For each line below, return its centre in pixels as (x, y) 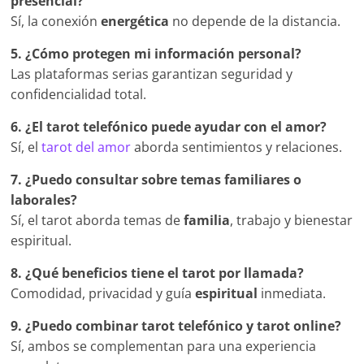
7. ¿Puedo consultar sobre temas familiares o (156, 180)
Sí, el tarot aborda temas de (97, 221)
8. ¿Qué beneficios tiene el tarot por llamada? (158, 273)
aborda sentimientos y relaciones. (237, 147)
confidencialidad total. (79, 95)
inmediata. (292, 294)
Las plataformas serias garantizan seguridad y (152, 74)
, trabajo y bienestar (292, 221)
